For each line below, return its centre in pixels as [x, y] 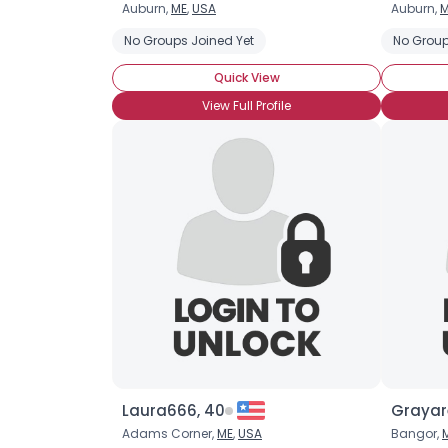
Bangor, [416, 433]
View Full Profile [246, 105]
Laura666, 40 [173, 410]
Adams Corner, [169, 433]
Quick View [246, 77]
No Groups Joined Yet [189, 40]
